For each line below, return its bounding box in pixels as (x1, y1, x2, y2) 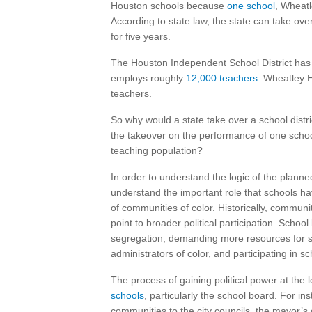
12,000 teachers (186, 72, 258, 84)
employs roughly (111, 72, 186, 84)
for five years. (111, 31, 171, 42)
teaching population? (111, 145, 203, 156)
